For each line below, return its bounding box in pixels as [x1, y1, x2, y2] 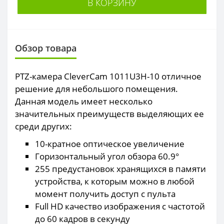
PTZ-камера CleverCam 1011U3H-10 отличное [15, 70, 201, 82]
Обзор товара [15, 41, 76, 54]
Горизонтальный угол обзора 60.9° [35, 150, 179, 162]
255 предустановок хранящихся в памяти [35, 162, 206, 174]
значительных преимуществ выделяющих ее [15, 107, 204, 119]
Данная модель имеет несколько [15, 95, 152, 107]
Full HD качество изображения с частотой [35, 200, 205, 212]
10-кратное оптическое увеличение [35, 137, 184, 149]
